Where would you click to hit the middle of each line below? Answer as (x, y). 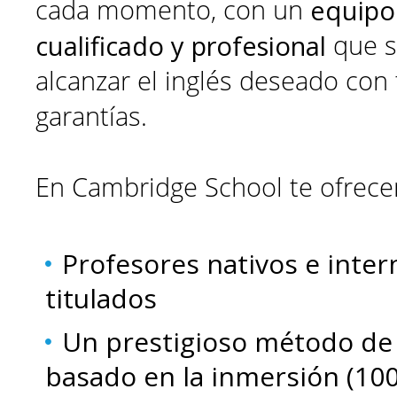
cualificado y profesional (184, 46)
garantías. (91, 117)
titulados (101, 298)
